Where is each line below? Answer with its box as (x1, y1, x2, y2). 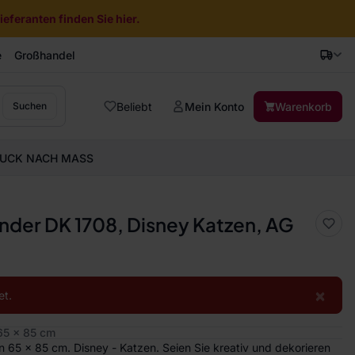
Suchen (13, 100, 48, 112)
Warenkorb (275, 99, 332, 113)
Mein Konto (185, 99, 244, 113)
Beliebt (116, 99, 152, 113)
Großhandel (14, 48, 75, 62)
